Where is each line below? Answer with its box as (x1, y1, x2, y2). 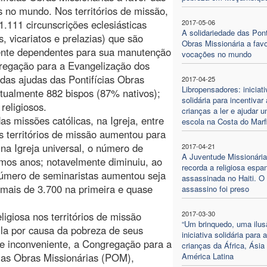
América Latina (181, 250, 234, 262)
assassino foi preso (181, 182, 249, 194)
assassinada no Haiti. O (181, 172, 265, 184)
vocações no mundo (181, 48, 252, 60)
